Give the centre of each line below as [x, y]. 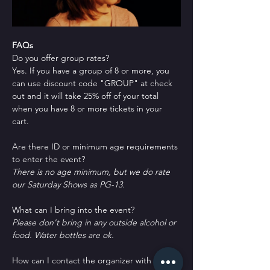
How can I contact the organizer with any [90, 260]
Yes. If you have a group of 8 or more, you [92, 70]
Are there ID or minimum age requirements [96, 146]
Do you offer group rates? [61, 58]
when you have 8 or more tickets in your [88, 108]
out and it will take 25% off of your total [86, 96]
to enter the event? [49, 159]
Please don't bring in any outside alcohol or [95, 222]
